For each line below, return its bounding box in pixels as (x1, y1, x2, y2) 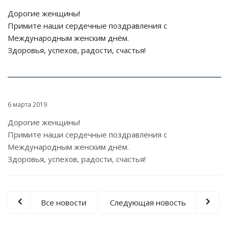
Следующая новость (110, 197, 186, 208)
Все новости (41, 197, 86, 208)
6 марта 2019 (8, 100, 47, 109)
